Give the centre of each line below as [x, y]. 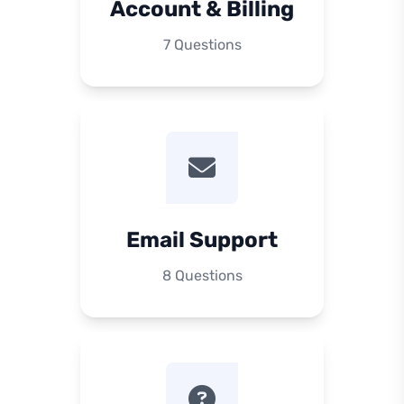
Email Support [202, 240]
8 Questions [202, 275]
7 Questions [202, 45]
